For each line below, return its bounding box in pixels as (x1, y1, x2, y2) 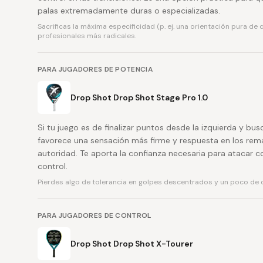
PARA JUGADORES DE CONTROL (38, 211, 151, 220)
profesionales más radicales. (38, 31, 136, 41)
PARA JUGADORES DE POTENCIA (38, 65, 153, 74)
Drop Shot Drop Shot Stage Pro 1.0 (70, 92, 208, 103)
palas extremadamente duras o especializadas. (38, 5, 220, 16)
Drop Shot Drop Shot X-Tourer (70, 238, 193, 249)
